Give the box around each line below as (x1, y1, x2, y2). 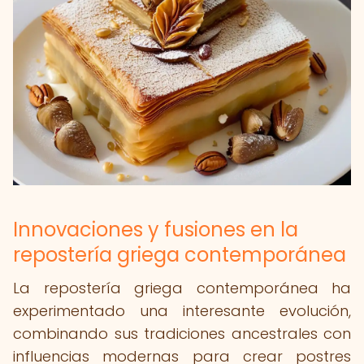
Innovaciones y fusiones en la (13, 216, 298, 243)
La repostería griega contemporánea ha (13, 278, 351, 298)
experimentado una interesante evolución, (13, 301, 351, 321)
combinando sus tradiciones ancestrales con (13, 323, 351, 344)
